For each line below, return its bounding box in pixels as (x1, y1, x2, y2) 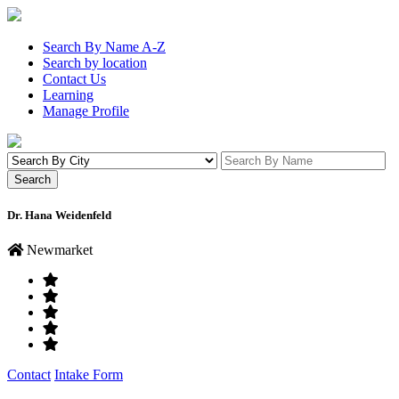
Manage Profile (43, 103, 129, 118)
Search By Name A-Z (43, 39, 166, 54)
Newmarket (23, 242, 93, 258)
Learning (43, 87, 94, 102)
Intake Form (54, 367, 123, 383)
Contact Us (43, 71, 106, 86)
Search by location (43, 55, 147, 70)
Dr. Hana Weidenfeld (7, 208, 111, 223)
